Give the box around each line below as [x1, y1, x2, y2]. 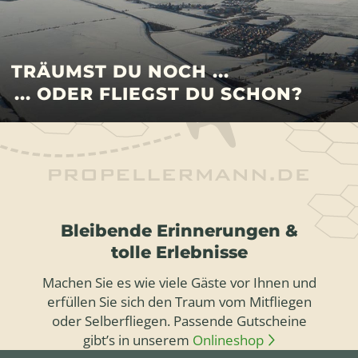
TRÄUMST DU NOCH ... [11, 60, 230, 82]
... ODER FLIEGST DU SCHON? [14, 83, 303, 105]
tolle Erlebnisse [110, 242, 248, 263]
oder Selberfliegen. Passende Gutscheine [51, 312, 307, 331]
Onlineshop [192, 331, 264, 350]
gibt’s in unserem [82, 331, 193, 350]
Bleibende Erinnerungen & [60, 221, 298, 241]
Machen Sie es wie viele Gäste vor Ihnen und [42, 273, 316, 292]
